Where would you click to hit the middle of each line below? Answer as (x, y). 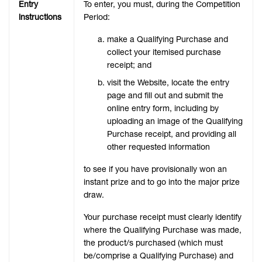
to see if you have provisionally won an (155, 169)
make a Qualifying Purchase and (168, 39)
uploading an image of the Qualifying (175, 121)
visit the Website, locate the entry (168, 83)
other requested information (158, 147)
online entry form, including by (163, 108)
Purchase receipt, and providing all (172, 134)
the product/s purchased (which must (153, 243)
